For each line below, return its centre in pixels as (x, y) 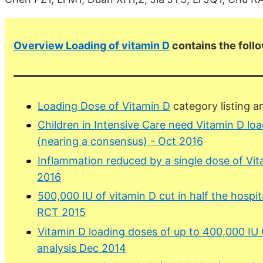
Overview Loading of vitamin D (92, 45)
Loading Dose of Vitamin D (104, 106)
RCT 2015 (61, 213)
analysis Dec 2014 (82, 248)
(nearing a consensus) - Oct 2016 (120, 141)
